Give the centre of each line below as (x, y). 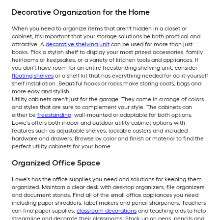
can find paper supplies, (44, 210)
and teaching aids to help (171, 210)
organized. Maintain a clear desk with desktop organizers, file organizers (108, 187)
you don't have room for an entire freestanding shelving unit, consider (105, 68)
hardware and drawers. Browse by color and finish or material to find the (108, 138)
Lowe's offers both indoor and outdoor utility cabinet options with (98, 123)
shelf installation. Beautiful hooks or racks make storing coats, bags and (107, 83)
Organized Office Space (56, 163)
